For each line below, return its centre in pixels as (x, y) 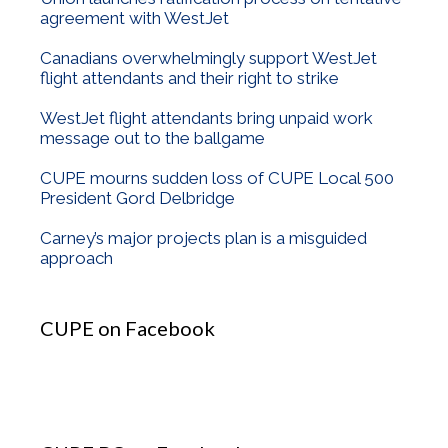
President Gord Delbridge (137, 198)
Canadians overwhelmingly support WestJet (208, 58)
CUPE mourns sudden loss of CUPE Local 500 (217, 178)
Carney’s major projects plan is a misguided (203, 238)
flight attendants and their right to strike (189, 78)
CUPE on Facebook (127, 328)
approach (76, 258)
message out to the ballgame (152, 138)
